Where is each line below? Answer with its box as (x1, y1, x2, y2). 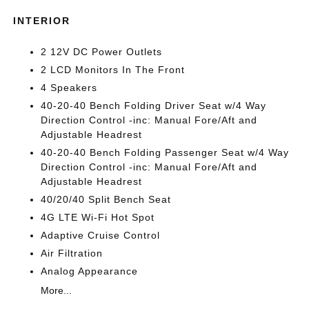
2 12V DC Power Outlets (41, 46, 163, 57)
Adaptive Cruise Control (41, 230, 161, 241)
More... (41, 285, 72, 296)
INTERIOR (13, 15, 71, 26)
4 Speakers (41, 82, 98, 93)
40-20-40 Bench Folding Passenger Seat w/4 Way (41, 147, 290, 158)
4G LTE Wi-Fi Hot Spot (41, 212, 155, 223)
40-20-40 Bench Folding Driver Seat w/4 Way (41, 100, 267, 111)
